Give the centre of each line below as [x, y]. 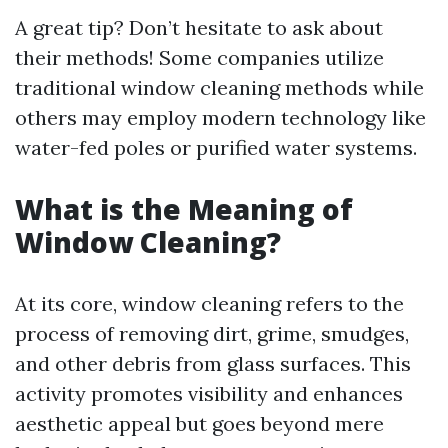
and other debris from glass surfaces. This [213, 363]
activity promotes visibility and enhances [209, 393]
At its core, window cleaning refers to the [209, 303]
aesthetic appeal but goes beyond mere [199, 423]
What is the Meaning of [184, 209]
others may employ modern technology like [220, 117]
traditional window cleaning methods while [219, 87]
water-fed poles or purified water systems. [216, 147]
